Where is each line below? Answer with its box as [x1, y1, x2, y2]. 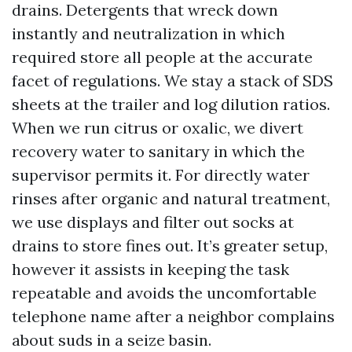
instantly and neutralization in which [12, 24, 285, 43]
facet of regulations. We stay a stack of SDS [12, 71, 333, 90]
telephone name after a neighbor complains [12, 306, 335, 326]
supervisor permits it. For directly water [12, 165, 310, 185]
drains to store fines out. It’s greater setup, [12, 236, 328, 255]
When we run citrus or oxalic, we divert [12, 118, 303, 137]
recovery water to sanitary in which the [12, 141, 305, 161]
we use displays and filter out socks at [12, 212, 294, 232]
